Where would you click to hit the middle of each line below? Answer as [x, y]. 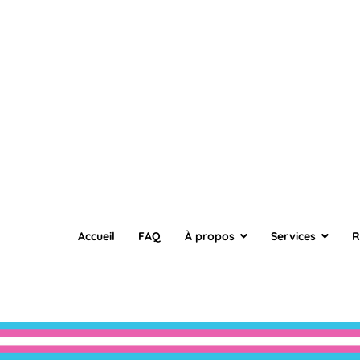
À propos [209, 236]
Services [293, 236]
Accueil [97, 236]
